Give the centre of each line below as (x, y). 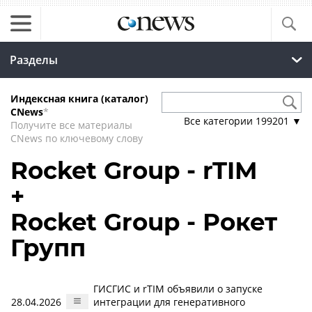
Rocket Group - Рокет (144, 222)
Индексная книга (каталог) (79, 99)
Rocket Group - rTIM (134, 171)
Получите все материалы (71, 125)
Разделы (34, 60)
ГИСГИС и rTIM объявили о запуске (178, 289)
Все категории (220, 121)
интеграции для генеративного (169, 302)
